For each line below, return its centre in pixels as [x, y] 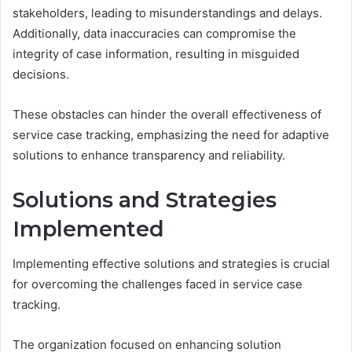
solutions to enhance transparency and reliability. [149, 155]
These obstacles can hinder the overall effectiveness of [167, 114]
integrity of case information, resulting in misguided [156, 53]
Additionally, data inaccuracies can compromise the [154, 33]
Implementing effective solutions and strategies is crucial [171, 264]
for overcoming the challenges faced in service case [158, 284]
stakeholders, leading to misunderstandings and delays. [167, 13]
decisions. [41, 74]
